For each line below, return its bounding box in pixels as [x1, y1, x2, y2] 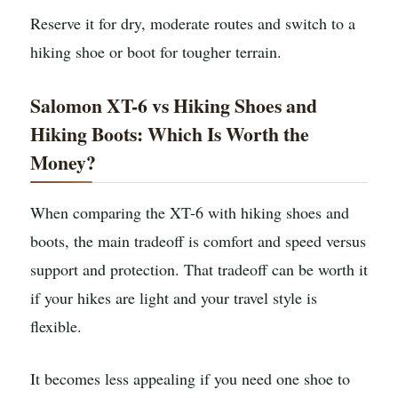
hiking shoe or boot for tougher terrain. [30, 41, 282, 62]
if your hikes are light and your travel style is [30, 286, 317, 308]
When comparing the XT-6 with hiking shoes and [30, 201, 349, 223]
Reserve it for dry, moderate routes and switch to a [30, 12, 355, 34]
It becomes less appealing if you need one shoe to [30, 368, 350, 390]
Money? [30, 148, 96, 177]
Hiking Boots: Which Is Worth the [30, 120, 309, 148]
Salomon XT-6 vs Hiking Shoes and [30, 92, 317, 120]
